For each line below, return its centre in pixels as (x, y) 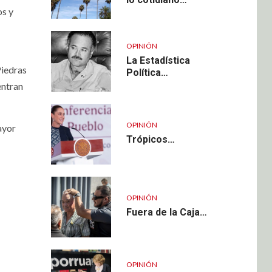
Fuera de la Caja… (166, 212)
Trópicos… (150, 139)
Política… (147, 72)
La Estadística (158, 60)
